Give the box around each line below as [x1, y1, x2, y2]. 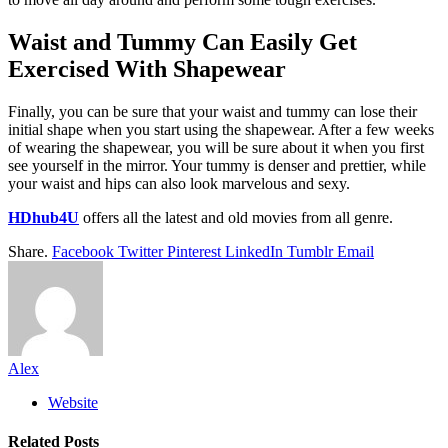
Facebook [52, 243, 114, 261]
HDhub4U [8, 209, 79, 227]
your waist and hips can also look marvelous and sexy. [8, 175, 350, 193]
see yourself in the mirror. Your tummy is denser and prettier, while [8, 157, 426, 175]
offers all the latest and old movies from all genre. [79, 209, 393, 227]
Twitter [118, 243, 163, 261]
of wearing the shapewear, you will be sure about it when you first [8, 139, 424, 157]
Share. [8, 243, 48, 261]
